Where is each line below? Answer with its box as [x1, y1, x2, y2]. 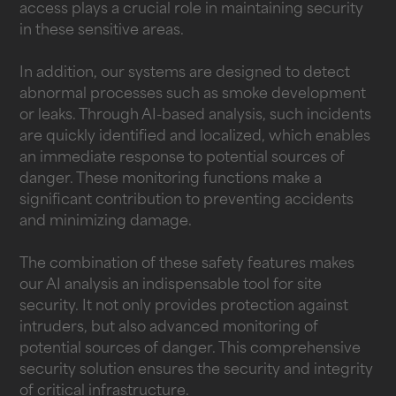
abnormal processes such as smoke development [19, 87, 367, 102]
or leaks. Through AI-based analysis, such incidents [19, 108, 372, 123]
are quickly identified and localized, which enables [19, 129, 371, 144]
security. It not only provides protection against [19, 299, 349, 314]
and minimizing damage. [19, 214, 193, 229]
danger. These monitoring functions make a [19, 171, 323, 187]
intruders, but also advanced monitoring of [19, 320, 319, 335]
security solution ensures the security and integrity [19, 362, 374, 377]
